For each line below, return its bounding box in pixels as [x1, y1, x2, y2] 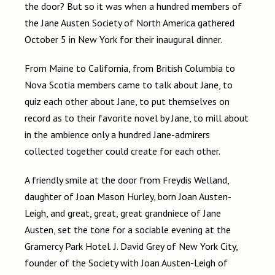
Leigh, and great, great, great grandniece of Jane [25, 207, 221, 220]
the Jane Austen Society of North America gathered [25, 17, 234, 29]
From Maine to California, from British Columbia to [25, 62, 235, 75]
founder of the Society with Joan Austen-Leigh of [25, 257, 228, 269]
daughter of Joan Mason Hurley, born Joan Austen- [25, 190, 231, 203]
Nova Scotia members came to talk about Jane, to [25, 79, 233, 91]
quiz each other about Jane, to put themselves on [25, 95, 230, 108]
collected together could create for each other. [25, 145, 220, 158]
